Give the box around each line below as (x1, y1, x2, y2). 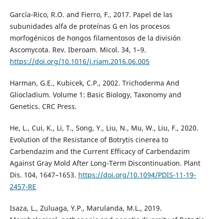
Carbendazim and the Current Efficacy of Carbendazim (9, 146, 190, 156)
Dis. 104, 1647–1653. (9, 170, 78, 179)
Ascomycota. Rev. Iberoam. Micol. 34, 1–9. (9, 44, 146, 54)
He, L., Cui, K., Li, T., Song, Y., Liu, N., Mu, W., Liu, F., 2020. (9, 123, 198, 132)
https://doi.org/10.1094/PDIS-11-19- (78, 170, 196, 179)
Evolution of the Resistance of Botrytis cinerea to (9, 134, 168, 144)
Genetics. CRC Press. (9, 101, 77, 111)
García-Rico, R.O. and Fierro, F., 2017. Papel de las (9, 9, 173, 19)
